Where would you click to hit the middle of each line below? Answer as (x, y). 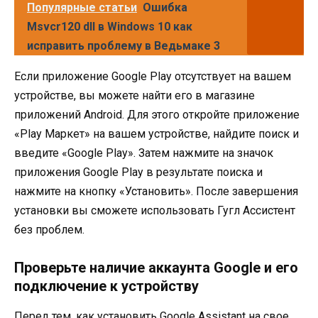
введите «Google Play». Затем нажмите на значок (144, 153)
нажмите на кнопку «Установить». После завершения (156, 192)
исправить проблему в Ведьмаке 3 (124, 46)
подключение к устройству (106, 286)
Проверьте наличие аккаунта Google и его (156, 268)
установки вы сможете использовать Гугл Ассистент (155, 211)
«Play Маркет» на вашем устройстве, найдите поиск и (157, 134)
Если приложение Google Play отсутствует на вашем (153, 77)
